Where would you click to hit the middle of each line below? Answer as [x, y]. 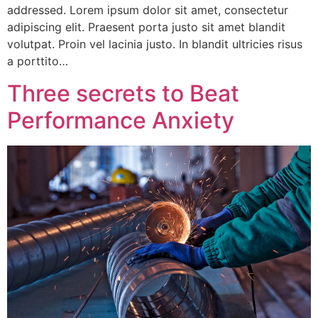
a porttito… [38, 61]
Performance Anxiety [121, 120]
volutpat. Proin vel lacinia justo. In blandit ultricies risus [155, 44]
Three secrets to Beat [123, 93]
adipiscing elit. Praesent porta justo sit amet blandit [146, 27]
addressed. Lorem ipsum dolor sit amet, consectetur [148, 10]
